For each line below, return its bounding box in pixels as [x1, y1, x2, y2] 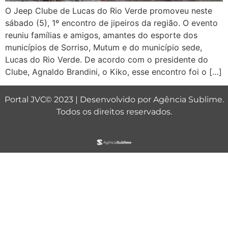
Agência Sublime [153, 94, 222, 104]
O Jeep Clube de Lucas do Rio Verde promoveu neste [5, 6, 212, 16]
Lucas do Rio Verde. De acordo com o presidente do [5, 54, 208, 65]
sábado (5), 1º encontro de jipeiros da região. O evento [5, 18, 218, 28]
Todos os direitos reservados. [56, 106, 172, 117]
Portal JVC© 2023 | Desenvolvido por [4, 94, 153, 104]
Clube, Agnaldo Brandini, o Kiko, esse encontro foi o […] [5, 67, 222, 77]
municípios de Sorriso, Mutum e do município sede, [5, 42, 202, 53]
